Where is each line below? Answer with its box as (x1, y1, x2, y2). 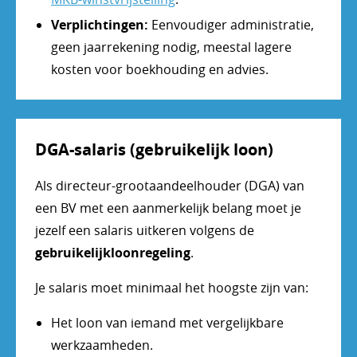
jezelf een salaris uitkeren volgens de (35, 222, 254, 240)
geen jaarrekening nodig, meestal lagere (51, 38, 292, 57)
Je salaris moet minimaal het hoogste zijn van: (35, 279, 308, 297)
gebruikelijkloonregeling (35, 244, 190, 262)
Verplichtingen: (51, 16, 148, 34)
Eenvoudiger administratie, (148, 16, 314, 34)
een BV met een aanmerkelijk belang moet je (35, 199, 301, 218)
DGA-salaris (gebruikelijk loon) (35, 139, 273, 161)
